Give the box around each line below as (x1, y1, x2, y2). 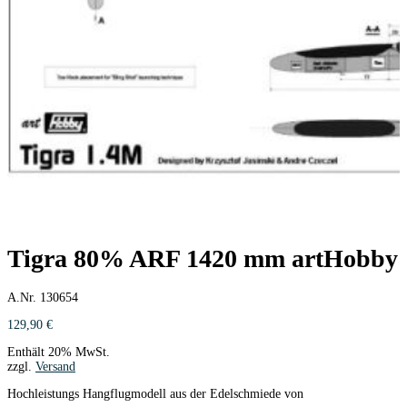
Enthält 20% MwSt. (7, 344, 110, 359)
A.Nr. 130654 (7, 290, 78, 304)
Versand (35, 359, 75, 373)
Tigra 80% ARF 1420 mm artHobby (7, 244, 398, 273)
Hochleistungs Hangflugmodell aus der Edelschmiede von (7, 386, 303, 401)
